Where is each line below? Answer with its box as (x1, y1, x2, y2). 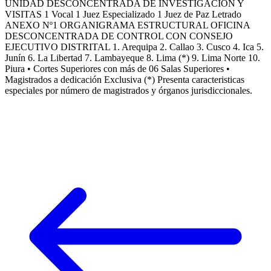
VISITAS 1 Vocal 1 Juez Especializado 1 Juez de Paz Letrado (5, 9, 241, 20)
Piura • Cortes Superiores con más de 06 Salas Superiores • (5, 64, 230, 74)
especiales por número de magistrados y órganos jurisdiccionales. (5, 85, 252, 96)
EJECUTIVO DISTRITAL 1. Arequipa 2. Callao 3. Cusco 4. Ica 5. (5, 42, 264, 53)
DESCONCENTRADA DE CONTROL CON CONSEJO (5, 31, 233, 42)
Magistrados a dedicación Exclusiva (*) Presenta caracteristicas (5, 74, 244, 85)
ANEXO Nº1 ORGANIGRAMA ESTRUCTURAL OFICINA (5, 20, 250, 31)
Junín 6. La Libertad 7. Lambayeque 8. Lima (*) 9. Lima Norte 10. (5, 53, 260, 64)
